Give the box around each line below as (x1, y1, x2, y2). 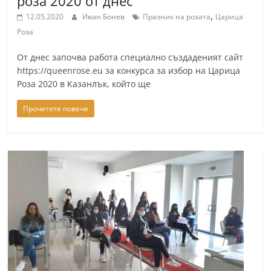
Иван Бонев (82, 11, 127, 22)
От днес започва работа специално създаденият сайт (17, 51, 244, 63)
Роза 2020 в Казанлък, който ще (17, 78, 151, 90)
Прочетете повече (23, 103, 89, 114)
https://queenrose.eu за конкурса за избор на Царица (17, 65, 241, 76)
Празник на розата (143, 11, 211, 22)
